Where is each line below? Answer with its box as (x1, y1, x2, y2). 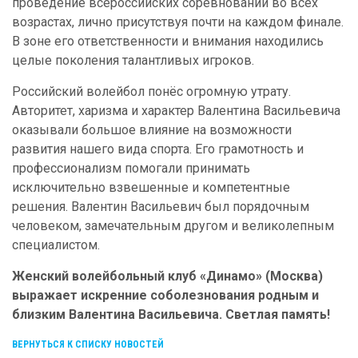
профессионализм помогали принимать (12, 161, 250, 176)
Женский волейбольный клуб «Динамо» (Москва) (12, 268, 323, 284)
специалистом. (12, 237, 100, 253)
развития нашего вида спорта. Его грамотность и (12, 141, 304, 157)
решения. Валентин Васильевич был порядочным (12, 199, 309, 214)
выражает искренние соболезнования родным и (12, 288, 319, 303)
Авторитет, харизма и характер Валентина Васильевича (12, 103, 340, 118)
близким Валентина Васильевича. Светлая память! (12, 307, 330, 322)
